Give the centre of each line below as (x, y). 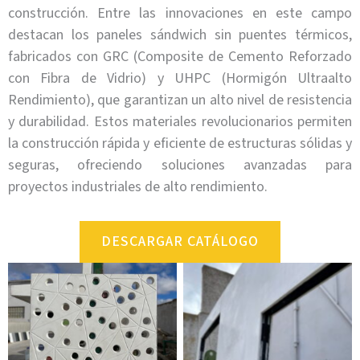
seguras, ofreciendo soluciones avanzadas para (180, 166)
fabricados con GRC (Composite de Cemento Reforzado (180, 57)
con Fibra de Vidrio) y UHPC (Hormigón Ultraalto (180, 79)
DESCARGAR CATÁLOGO (180, 241)
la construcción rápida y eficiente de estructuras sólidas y (180, 144)
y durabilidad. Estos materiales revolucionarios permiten (180, 122)
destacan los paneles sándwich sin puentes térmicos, (180, 35)
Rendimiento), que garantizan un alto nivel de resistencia (180, 100)
